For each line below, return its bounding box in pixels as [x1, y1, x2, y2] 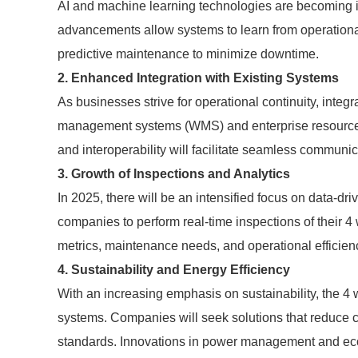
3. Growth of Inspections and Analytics [58, 167, 290, 181]
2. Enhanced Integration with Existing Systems [58, 71, 339, 85]
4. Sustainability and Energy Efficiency [58, 263, 290, 276]
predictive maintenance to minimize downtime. [58, 47, 319, 61]
